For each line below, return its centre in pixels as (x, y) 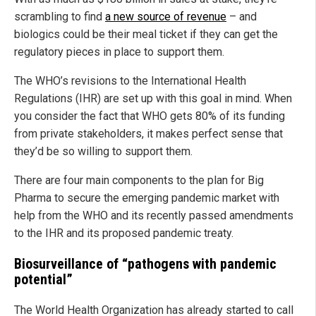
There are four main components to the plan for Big (139, 181)
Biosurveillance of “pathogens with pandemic (145, 264)
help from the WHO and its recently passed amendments (154, 216)
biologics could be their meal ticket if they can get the (146, 35)
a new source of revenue (166, 17)
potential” (43, 280)
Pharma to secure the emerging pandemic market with (147, 198)
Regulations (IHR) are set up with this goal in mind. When (153, 99)
